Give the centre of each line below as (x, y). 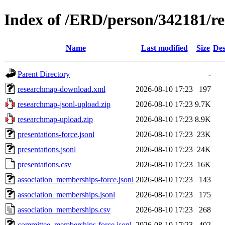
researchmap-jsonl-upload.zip (64, 104)
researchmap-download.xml (62, 89)
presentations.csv (44, 164)
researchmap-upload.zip (55, 119)
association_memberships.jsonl (66, 194)
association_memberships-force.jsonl (76, 179)
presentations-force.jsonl (56, 134)
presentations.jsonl (47, 149)
